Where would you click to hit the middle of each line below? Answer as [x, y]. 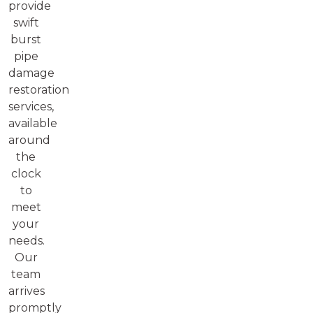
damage [31, 73]
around [29, 140]
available [33, 123]
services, [31, 106]
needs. [27, 240]
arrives [27, 291]
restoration [39, 89]
